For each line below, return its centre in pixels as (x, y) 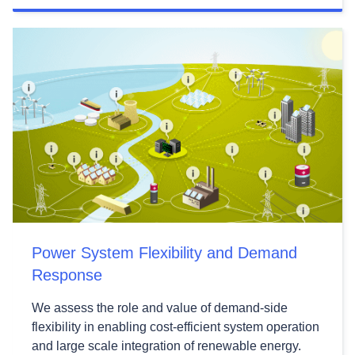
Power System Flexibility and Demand (164, 252)
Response (67, 275)
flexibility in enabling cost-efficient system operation (176, 326)
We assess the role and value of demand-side (160, 307)
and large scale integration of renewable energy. (166, 345)
